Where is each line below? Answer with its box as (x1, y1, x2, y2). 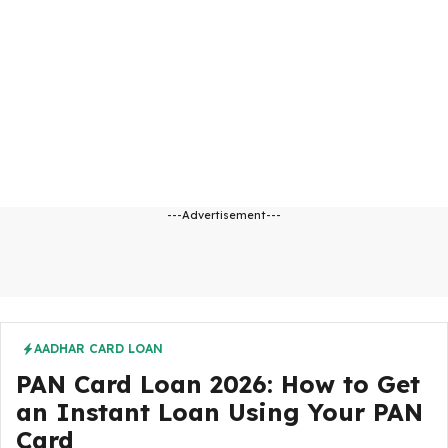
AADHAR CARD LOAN (34, 341, 163, 356)
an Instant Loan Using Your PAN (16, 397, 423, 427)
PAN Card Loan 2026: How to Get (16, 369, 420, 399)
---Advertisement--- (167, 208, 281, 222)
